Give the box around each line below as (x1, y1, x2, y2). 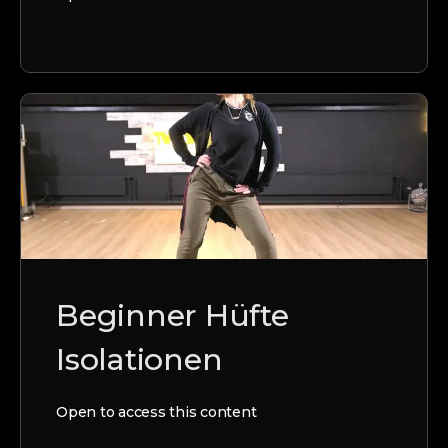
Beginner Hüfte (56, 296, 289, 334)
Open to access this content (56, 402, 257, 421)
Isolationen (56, 340, 223, 378)
